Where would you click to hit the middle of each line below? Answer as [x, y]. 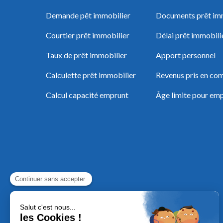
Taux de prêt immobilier [86, 55]
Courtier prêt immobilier [88, 35]
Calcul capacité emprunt [87, 95]
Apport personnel [186, 55]
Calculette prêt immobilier [91, 75]
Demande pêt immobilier [88, 15]
